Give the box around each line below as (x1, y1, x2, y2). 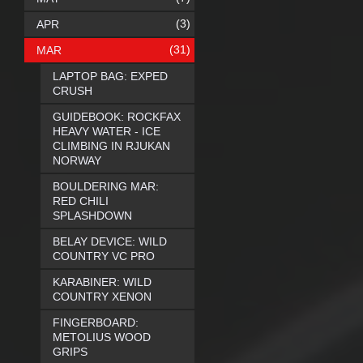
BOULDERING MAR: (53, 180, 159, 193)
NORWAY (53, 154, 101, 167)
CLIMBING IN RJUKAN (53, 139, 170, 152)
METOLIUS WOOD (53, 331, 151, 344)
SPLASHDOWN (53, 209, 132, 222)
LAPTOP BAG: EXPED (53, 70, 168, 83)
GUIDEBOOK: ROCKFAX (53, 110, 181, 123)
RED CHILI (53, 194, 109, 207)
